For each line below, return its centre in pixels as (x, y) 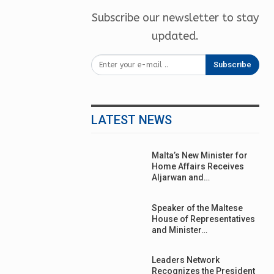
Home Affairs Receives (198, 166)
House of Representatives (204, 219)
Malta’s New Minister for (200, 155)
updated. (176, 36)
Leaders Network (186, 260)
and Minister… (180, 230)
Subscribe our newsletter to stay (176, 18)
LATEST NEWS (132, 120)
